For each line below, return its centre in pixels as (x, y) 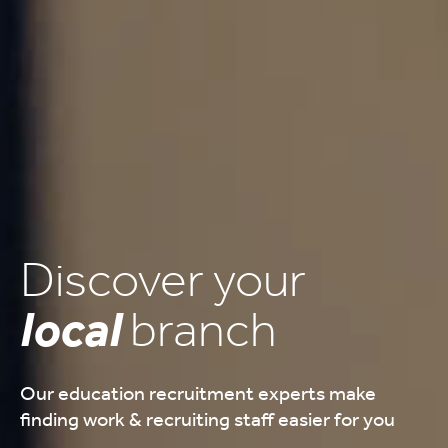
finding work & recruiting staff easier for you (207, 419)
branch (203, 329)
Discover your (163, 279)
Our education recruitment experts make (198, 393)
